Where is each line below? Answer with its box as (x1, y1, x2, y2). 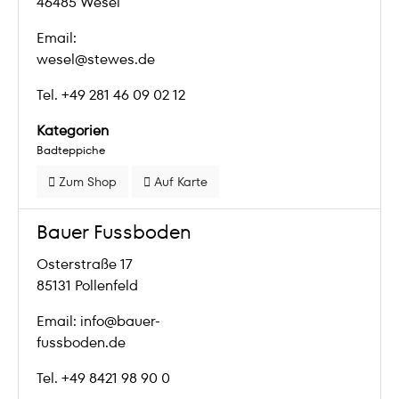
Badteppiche (37, 142, 105, 158)
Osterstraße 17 (37, 254, 133, 274)
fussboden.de (37, 332, 126, 353)
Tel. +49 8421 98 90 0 (37, 368, 170, 388)
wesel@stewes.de (37, 49, 155, 69)
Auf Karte (151, 173, 208, 191)
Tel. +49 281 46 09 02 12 (37, 85, 185, 105)
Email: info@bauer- (37, 311, 160, 331)
